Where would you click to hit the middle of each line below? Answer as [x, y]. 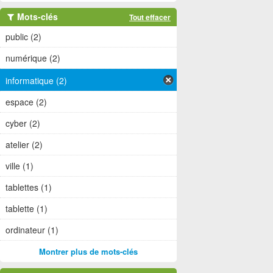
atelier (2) [24, 145]
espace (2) [26, 102]
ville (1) [19, 166]
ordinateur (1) [32, 230]
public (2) [23, 37]
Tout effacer [150, 17]
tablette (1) [27, 209]
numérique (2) [33, 58]
